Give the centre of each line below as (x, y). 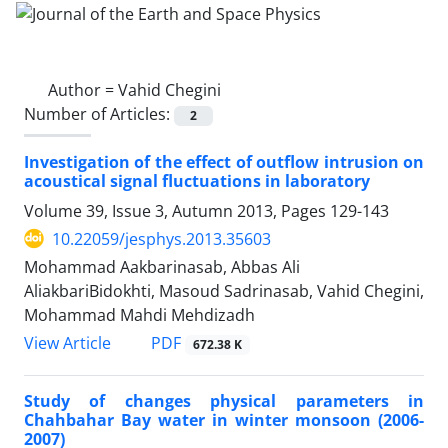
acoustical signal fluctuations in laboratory (197, 180)
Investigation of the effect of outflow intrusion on (224, 161)
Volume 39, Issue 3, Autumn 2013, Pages (177, 210)
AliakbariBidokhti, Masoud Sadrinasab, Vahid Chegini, (224, 290)
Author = (83, 89)
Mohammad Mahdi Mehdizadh (139, 314)
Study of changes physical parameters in (224, 401)
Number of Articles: (99, 113)
